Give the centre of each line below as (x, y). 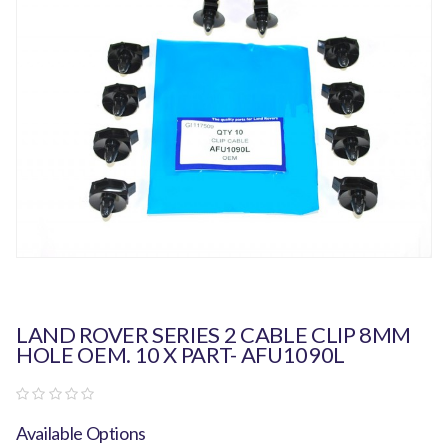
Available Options (81, 432)
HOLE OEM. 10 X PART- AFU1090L (180, 354)
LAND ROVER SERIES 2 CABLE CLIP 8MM (214, 334)
